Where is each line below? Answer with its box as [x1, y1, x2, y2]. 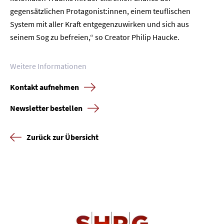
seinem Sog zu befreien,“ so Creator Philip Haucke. [10, 32, 179, 42]
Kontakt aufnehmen [10, 82, 79, 92]
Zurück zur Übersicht [26, 132, 98, 142]
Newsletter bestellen [10, 103, 82, 113]
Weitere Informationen [10, 61, 86, 71]
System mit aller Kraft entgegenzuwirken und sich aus [10, 19, 189, 29]
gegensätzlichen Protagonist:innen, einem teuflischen [10, 6, 190, 16]
